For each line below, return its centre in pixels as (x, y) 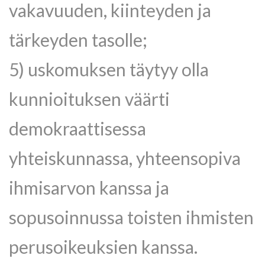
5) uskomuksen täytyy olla (109, 69)
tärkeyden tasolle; (78, 40)
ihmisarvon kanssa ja (89, 188)
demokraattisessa (77, 128)
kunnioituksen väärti (89, 99)
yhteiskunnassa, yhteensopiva (125, 158)
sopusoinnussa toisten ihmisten (131, 217)
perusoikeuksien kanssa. (103, 247)
